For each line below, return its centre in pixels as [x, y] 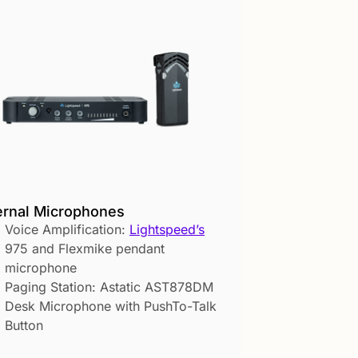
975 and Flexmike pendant [85, 249]
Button [24, 326]
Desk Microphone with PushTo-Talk [111, 306]
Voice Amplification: [67, 230]
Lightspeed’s [167, 230]
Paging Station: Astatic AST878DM [109, 287]
